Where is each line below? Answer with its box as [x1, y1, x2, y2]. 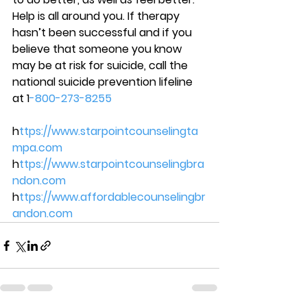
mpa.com [12, 140, 65, 156]
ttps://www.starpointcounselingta [19, 123, 198, 140]
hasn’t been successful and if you [12, 25, 195, 41]
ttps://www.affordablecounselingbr [19, 189, 206, 206]
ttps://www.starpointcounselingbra [19, 156, 204, 173]
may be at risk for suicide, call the [12, 58, 191, 74]
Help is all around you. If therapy [12, 8, 182, 25]
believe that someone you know [12, 41, 184, 58]
